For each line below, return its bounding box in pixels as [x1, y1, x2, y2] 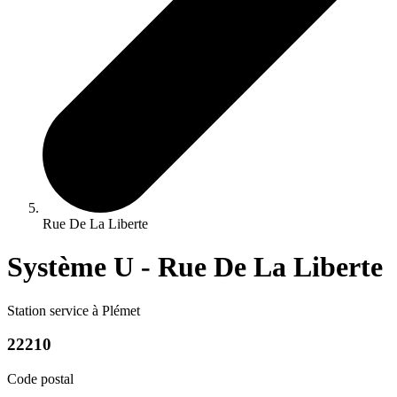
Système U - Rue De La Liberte [7, 251, 383, 284]
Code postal [7, 370, 74, 386]
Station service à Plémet [7, 302, 140, 318]
